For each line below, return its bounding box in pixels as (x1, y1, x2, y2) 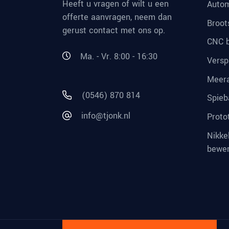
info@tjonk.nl (81, 110, 130, 122)
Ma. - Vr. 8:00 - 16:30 (80, 50, 157, 62)
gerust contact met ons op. (62, 25, 165, 36)
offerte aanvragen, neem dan (62, 11, 172, 23)
